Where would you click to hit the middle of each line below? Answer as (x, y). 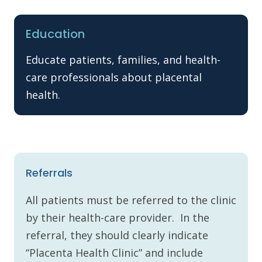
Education (55, 34)
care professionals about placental (114, 77)
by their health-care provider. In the (118, 217)
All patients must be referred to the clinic (131, 200)
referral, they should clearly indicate (117, 235)
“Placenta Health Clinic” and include (114, 252)
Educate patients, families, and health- (123, 59)
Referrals (49, 173)
